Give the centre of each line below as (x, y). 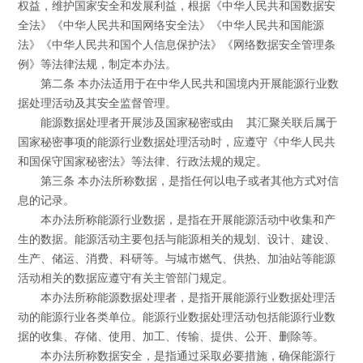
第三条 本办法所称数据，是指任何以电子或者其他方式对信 (189, 181)
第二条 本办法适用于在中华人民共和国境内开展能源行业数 (189, 84)
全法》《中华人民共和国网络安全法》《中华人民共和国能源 (171, 26)
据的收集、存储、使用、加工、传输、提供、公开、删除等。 (171, 337)
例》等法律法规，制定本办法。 (98, 65)
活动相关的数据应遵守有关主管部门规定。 (126, 279)
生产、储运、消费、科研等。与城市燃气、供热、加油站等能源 (177, 259)
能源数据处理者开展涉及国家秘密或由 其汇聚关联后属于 (188, 123)
